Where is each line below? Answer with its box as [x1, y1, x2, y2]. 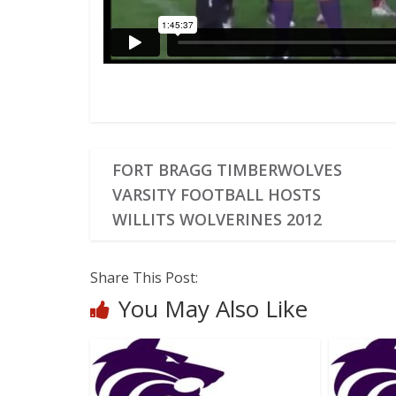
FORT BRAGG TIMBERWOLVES [112, 158, 343, 180]
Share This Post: [90, 267, 198, 287]
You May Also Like [118, 292, 308, 324]
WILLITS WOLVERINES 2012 [112, 208, 323, 230]
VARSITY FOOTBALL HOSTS [112, 183, 322, 205]
